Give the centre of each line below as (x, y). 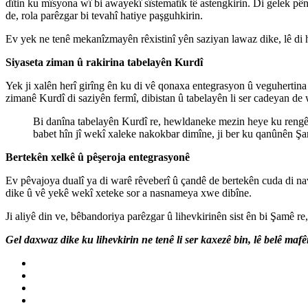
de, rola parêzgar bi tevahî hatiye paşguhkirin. (104, 15)
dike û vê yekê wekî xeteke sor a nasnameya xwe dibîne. (129, 192)
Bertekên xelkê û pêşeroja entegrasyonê (98, 157)
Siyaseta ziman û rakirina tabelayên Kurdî (104, 62)
